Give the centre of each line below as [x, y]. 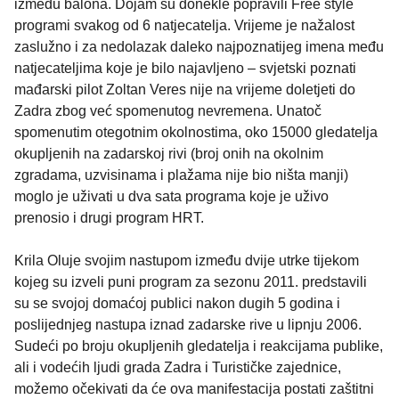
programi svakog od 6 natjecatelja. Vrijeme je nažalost [184, 26]
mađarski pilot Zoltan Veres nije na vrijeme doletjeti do [185, 90]
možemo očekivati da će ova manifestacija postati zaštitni [194, 389]
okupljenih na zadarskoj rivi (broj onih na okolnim [169, 154]
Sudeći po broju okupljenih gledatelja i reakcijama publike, [199, 346]
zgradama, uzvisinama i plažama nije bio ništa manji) [181, 175]
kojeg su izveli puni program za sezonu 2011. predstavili [191, 282]
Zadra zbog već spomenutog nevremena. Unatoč [168, 111]
